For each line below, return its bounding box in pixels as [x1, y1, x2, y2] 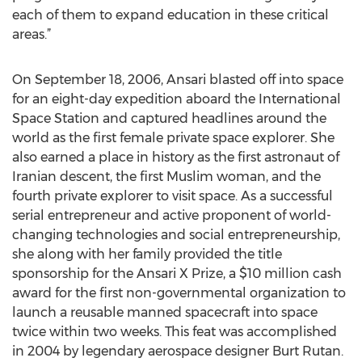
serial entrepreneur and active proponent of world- [12, 208, 331, 223]
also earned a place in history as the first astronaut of [12, 149, 339, 165]
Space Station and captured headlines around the [12, 111, 326, 126]
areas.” [12, 27, 51, 42]
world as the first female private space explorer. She [12, 130, 335, 145]
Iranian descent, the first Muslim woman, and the [12, 169, 321, 184]
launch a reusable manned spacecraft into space [12, 305, 318, 320]
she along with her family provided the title [12, 246, 282, 262]
